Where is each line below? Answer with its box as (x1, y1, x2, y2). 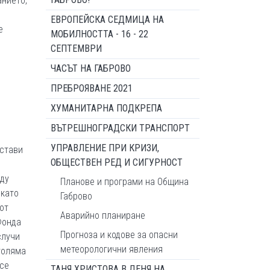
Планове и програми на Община (60, 176, 189, 187)
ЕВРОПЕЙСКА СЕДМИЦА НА (51, 14, 164, 25)
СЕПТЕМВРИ (51, 43, 102, 54)
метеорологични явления (60, 243, 163, 255)
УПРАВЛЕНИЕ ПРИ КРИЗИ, (51, 142, 159, 154)
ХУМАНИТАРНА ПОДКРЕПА (51, 102, 162, 114)
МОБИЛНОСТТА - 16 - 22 (51, 28, 148, 40)
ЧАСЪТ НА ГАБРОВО (51, 63, 131, 74)
